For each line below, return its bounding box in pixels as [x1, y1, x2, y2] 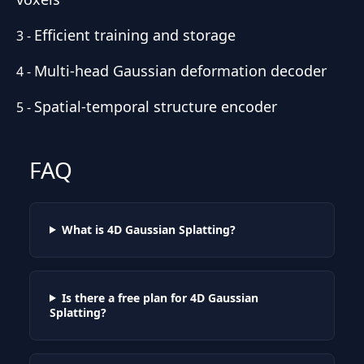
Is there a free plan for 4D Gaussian [61, 289, 258, 305]
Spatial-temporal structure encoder [34, 96, 277, 116]
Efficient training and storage [34, 24, 236, 45]
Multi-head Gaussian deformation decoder [34, 60, 327, 80]
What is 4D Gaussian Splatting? [61, 221, 236, 237]
